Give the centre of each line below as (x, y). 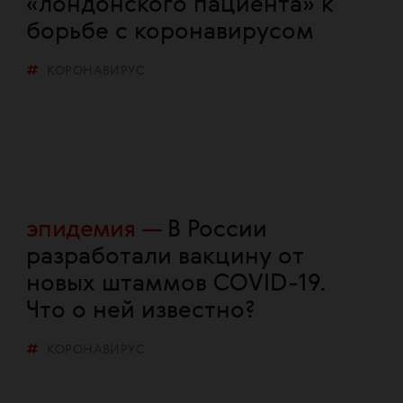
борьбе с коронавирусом (170, 32)
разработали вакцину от (165, 257)
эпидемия (81, 230)
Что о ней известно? (144, 311)
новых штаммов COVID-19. (176, 284)
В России (218, 230)
